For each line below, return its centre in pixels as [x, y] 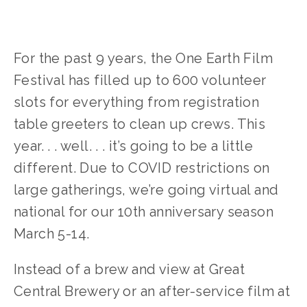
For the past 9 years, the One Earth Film [143, 58]
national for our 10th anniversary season [144, 212]
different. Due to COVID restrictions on [142, 168]
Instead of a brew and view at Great [129, 269]
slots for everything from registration [137, 102]
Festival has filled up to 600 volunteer [140, 80]
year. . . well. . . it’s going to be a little [133, 146]
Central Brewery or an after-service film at [152, 291]
